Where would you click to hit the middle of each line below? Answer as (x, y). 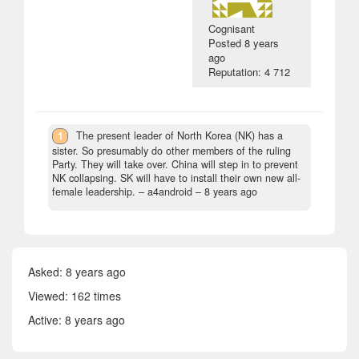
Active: (46, 319)
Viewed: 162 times (75, 295)
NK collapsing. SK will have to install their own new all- (176, 177)
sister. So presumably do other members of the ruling (171, 150)
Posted (227, 42)
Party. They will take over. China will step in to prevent (175, 164)
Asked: (47, 271)
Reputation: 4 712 (250, 71)
